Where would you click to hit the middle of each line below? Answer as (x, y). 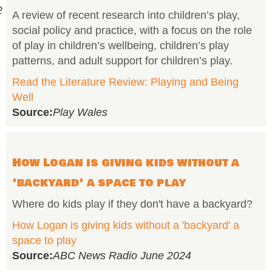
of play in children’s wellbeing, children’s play (121, 46)
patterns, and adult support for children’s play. (122, 61)
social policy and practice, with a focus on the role (132, 30)
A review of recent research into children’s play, (126, 15)
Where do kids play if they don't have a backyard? (132, 204)
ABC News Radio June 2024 (122, 256)
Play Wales (80, 112)
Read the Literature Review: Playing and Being (125, 82)
